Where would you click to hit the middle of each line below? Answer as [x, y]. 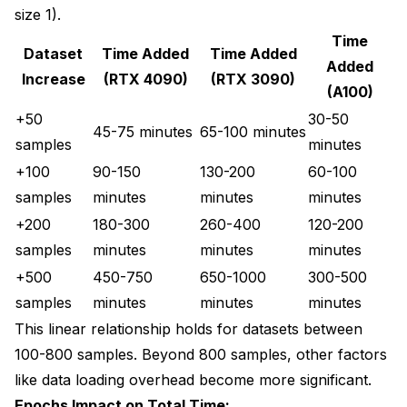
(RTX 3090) [253, 79]
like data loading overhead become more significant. [193, 379]
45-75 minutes [143, 131]
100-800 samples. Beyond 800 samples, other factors [201, 354]
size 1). [38, 14]
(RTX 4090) [145, 79]
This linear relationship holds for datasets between [189, 328]
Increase [53, 79]
